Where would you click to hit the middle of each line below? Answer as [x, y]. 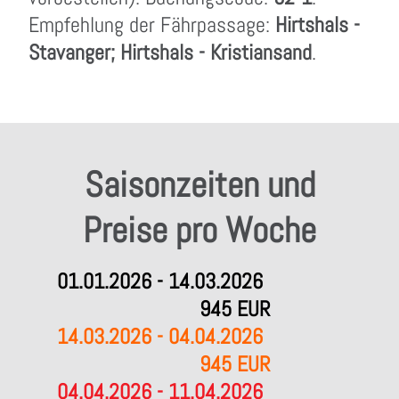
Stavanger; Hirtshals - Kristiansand [170, 52]
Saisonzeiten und [199, 185]
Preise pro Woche [199, 230]
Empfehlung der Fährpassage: [152, 24]
